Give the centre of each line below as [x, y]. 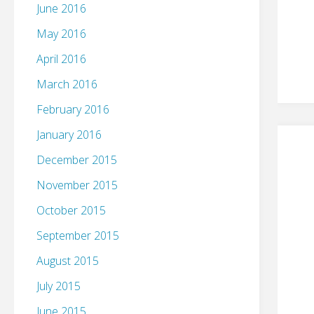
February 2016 [73, 110]
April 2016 [61, 59]
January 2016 [69, 135]
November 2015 [77, 185]
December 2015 [77, 160]
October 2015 [71, 211]
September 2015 [78, 236]
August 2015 [68, 261]
